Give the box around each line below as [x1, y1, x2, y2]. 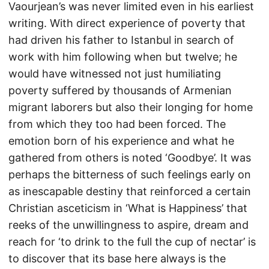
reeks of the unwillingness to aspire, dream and [8, 219, 249, 231]
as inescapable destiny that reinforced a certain [8, 185, 251, 198]
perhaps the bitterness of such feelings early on [8, 168, 251, 181]
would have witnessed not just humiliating [8, 67, 221, 80]
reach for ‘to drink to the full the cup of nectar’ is [8, 235, 256, 248]
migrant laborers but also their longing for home [8, 101, 253, 113]
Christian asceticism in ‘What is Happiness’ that [8, 202, 247, 214]
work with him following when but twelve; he [8, 50, 237, 63]
